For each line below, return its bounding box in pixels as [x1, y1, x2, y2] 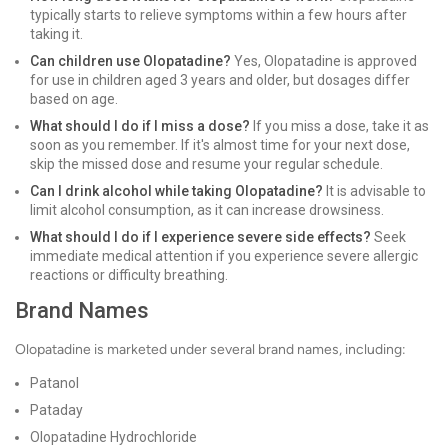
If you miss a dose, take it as [250, 118, 429, 134]
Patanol [30, 375, 79, 391]
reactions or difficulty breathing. [30, 267, 228, 283]
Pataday [30, 402, 83, 418]
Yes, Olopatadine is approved [231, 53, 417, 69]
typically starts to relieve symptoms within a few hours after [30, 7, 407, 23]
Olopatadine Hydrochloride [30, 429, 197, 445]
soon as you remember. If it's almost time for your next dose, [30, 137, 410, 153]
